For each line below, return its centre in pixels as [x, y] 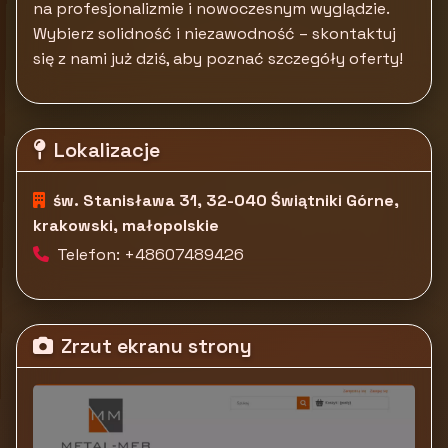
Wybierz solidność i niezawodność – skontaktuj [214, 33]
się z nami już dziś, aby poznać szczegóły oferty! [218, 58]
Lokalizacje [107, 150]
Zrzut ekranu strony [156, 346]
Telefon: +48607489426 [150, 254]
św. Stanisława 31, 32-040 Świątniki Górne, [226, 200]
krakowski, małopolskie [126, 225]
